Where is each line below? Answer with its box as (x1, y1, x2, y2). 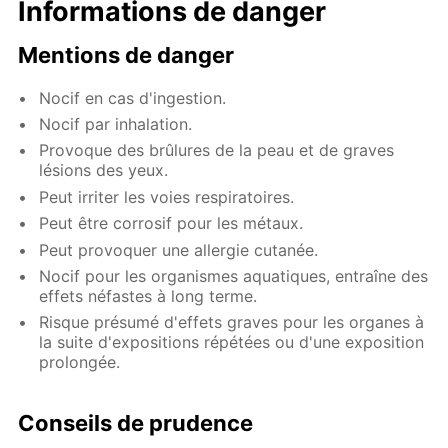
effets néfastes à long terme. (39, 285, 258, 306)
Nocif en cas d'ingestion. (39, 87, 227, 108)
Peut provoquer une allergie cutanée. (39, 239, 319, 260)
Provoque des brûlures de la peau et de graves (39, 140, 395, 161)
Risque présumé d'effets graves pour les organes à (39, 312, 425, 333)
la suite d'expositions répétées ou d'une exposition (39, 332, 425, 353)
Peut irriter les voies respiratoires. (39, 186, 295, 207)
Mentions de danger (18, 42, 235, 69)
